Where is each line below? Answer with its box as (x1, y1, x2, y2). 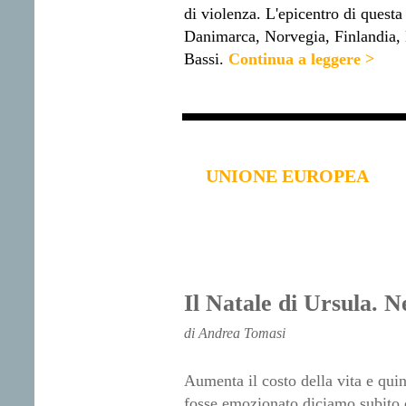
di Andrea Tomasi (183, 325, 285, 342)
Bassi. (183, 50, 224, 69)
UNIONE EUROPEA (205, 166, 369, 187)
